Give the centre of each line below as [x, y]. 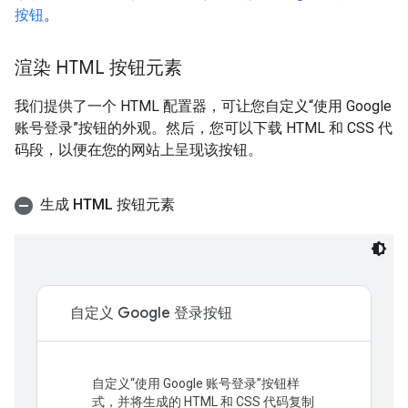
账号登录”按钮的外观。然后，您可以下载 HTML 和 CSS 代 [204, 128]
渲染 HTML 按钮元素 [98, 68]
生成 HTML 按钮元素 [107, 204]
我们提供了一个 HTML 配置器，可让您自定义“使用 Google [203, 106]
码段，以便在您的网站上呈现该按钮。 [138, 150]
